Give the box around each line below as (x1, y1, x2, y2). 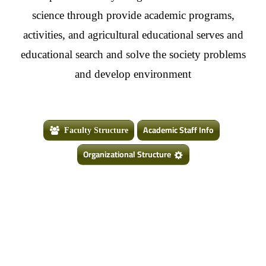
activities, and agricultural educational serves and (23, 28, 243, 41)
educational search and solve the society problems (20, 48, 246, 61)
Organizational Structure (83, 147, 171, 162)
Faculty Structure (64, 126, 128, 135)
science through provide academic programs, (31, 9, 235, 21)
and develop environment (75, 68, 191, 80)
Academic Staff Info (142, 122, 214, 138)
